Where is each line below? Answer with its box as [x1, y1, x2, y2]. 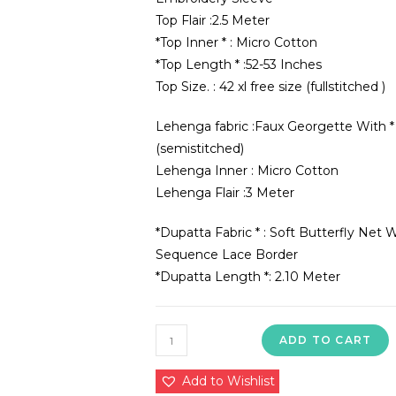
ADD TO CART [279, 333, 372, 346]
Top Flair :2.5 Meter [156, 12, 270, 28]
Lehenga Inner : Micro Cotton [156, 163, 339, 179]
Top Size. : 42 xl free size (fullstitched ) [156, 79, 385, 95]
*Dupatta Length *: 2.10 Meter [156, 269, 340, 285]
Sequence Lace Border [156, 247, 298, 263]
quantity [155, 370, 206, 386]
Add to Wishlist [182, 373, 275, 389]
